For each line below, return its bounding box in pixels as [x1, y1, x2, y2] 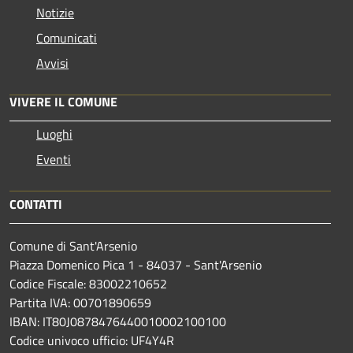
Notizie [36, 3, 74, 22]
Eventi [36, 150, 71, 169]
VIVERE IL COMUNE [9, 92, 117, 111]
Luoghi [36, 124, 72, 143]
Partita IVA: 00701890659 [9, 293, 151, 312]
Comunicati [36, 28, 97, 47]
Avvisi [36, 54, 69, 72]
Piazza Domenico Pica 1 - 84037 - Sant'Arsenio [9, 255, 262, 274]
